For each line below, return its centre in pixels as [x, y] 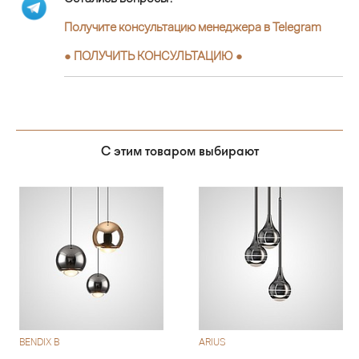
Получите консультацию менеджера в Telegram [193, 26]
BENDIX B [40, 343]
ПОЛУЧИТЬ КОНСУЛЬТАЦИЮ [153, 55]
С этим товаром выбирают [179, 150]
